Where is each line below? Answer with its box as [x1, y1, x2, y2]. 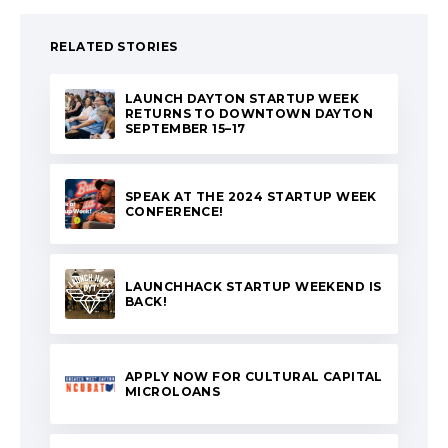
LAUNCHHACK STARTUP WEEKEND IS [125, 278, 382, 294]
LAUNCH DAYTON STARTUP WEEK [125, 91, 360, 107]
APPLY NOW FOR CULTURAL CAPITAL [125, 368, 383, 384]
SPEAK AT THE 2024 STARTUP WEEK [125, 188, 377, 204]
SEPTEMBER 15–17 [125, 121, 246, 137]
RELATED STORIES [50, 38, 178, 54]
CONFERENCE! [125, 203, 224, 219]
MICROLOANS [125, 383, 221, 399]
